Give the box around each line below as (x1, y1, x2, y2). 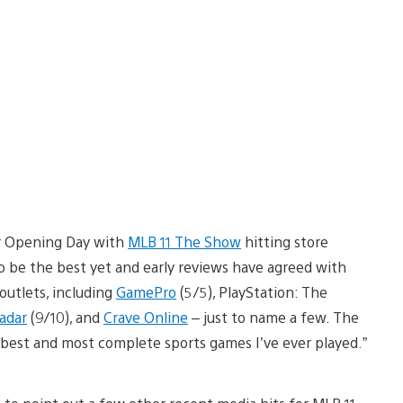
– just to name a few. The (188, 307, 359, 327)
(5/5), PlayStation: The (176, 282, 327, 301)
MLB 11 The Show (128, 231, 241, 251)
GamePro (116, 282, 176, 301)
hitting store (241, 231, 328, 251)
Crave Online (103, 307, 188, 327)
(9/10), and (27, 307, 103, 327)
